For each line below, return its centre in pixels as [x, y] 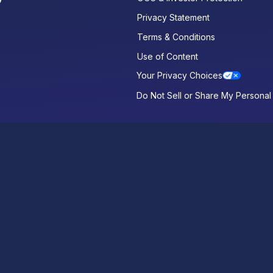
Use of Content [168, 56]
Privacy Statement [173, 17]
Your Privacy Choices [179, 75]
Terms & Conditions [176, 37]
